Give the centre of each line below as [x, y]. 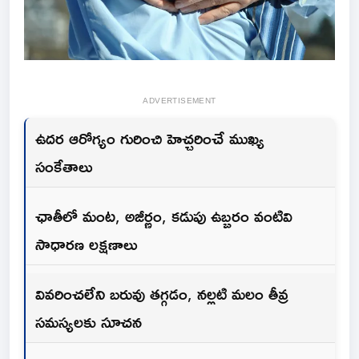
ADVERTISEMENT [179, 101]
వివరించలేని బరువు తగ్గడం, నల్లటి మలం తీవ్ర [162, 294]
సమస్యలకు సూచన [89, 322]
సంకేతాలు [64, 166]
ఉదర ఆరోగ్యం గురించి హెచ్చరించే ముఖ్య [150, 138]
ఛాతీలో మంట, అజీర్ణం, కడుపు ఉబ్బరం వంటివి [164, 216]
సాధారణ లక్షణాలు [86, 244]
